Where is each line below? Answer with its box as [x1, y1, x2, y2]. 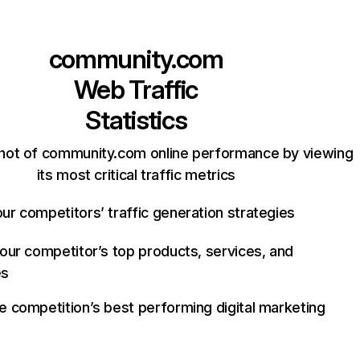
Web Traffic [74, 74, 198, 105]
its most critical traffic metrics [36, 166, 235, 183]
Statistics [85, 104, 187, 136]
